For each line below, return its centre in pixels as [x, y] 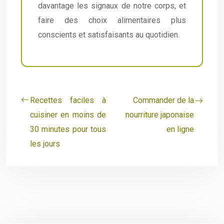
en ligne [180, 129]
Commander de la [163, 100]
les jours [45, 144]
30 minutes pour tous [68, 129]
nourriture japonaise [160, 115]
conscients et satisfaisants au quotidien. [109, 35]
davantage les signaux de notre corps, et [112, 6]
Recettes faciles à [68, 100]
